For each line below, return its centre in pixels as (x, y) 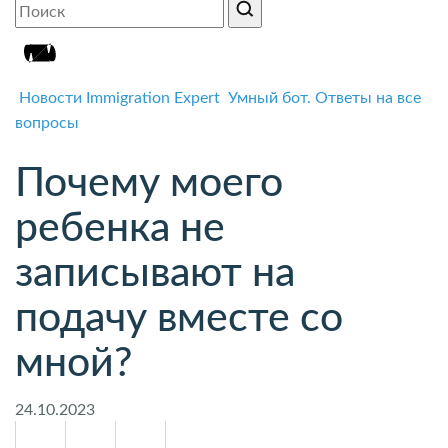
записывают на (155, 273)
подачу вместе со (179, 318)
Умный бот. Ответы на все (322, 97)
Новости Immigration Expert (119, 97)
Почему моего (149, 183)
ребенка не (120, 228)
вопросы (47, 122)
